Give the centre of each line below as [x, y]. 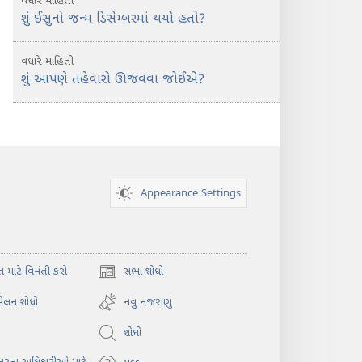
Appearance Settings [191, 193]
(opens [114, 280]
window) [118, 314]
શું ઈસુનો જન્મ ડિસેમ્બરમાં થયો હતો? [113, 20]
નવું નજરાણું [147, 302]
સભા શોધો [143, 271]
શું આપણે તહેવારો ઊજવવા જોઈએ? [113, 80]
